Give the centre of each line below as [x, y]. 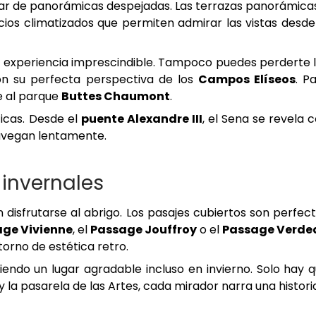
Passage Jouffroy [144, 230]
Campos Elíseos [247, 80]
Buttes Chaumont [116, 97]
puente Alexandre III [141, 119]
